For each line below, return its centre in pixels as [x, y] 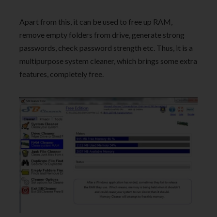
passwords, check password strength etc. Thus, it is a [106, 48]
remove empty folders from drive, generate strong [102, 35]
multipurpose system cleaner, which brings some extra [108, 61]
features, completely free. [62, 74]
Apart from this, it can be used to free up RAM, [96, 22]
